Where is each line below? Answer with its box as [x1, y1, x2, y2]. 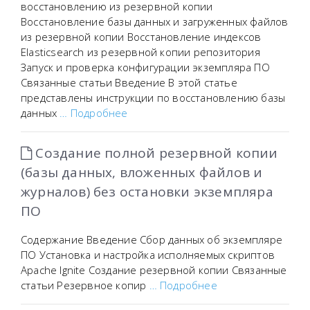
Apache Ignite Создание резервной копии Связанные [21, 263, 287, 277]
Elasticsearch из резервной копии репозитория [21, 45, 260, 59]
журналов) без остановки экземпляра [21, 183, 273, 201]
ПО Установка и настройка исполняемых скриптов [21, 248, 275, 262]
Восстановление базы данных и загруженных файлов [21, 15, 289, 28]
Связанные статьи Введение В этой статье [21, 75, 237, 89]
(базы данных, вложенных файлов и [21, 163, 263, 181]
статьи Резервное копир [21, 278, 149, 292]
